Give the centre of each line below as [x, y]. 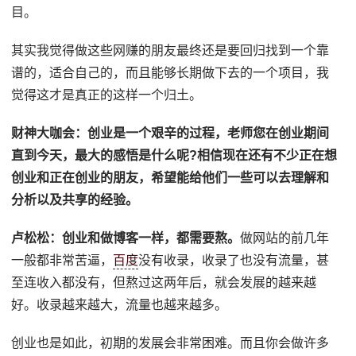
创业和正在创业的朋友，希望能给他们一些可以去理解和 [170, 177]
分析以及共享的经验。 [75, 199]
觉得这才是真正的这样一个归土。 [107, 95]
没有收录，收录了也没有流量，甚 [234, 260]
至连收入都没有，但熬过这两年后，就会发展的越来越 [164, 282]
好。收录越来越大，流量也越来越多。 [120, 304]
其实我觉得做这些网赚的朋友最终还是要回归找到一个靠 [170, 50]
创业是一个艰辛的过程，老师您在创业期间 [209, 133]
